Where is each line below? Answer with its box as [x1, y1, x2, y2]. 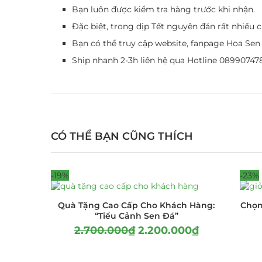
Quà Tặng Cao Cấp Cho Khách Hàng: [58, 199, 215, 211]
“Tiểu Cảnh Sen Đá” [94, 210, 178, 221]
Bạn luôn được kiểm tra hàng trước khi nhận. [72, 4, 255, 15]
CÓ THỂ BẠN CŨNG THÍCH [51, 129, 193, 143]
